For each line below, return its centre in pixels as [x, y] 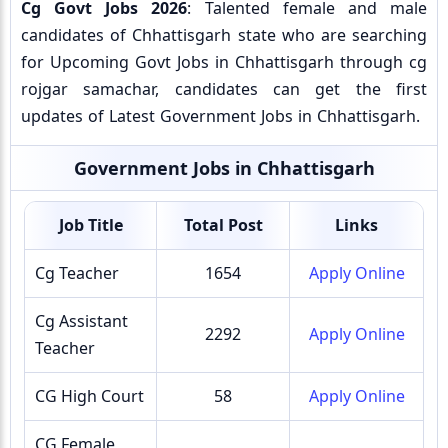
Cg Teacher [77, 273]
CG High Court [89, 396]
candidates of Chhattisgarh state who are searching [224, 35]
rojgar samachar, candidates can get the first [224, 89]
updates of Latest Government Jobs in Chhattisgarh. [220, 116]
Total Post [223, 225]
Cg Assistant [81, 321]
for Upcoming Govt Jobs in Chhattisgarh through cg [224, 62]
